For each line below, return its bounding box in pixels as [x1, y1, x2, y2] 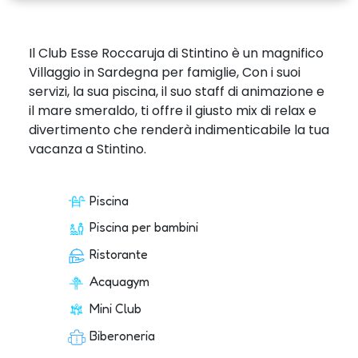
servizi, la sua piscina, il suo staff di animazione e [29, 82, 324, 101]
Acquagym [89, 273, 149, 290]
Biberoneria [89, 328, 155, 344]
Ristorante [89, 246, 148, 263]
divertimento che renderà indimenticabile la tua [29, 120, 329, 139]
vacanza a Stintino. [29, 139, 146, 158]
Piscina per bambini [89, 219, 198, 236]
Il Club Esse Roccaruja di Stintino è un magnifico [29, 43, 324, 62]
